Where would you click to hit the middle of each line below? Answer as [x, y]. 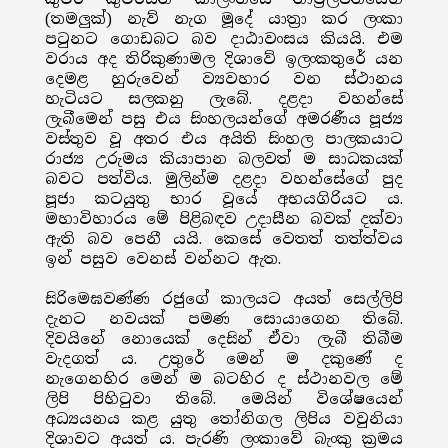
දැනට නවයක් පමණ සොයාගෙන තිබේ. [224, 319]
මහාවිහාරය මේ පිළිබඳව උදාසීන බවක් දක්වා [224, 219]
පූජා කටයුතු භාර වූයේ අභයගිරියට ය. [224, 199]
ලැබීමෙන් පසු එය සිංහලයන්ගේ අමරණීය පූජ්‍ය [224, 119]
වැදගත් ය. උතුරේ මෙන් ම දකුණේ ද [224, 359]
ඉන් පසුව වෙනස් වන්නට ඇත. [162, 259]
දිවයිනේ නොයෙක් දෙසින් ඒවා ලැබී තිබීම [224, 339]
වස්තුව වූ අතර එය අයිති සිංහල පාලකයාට [224, 139]
